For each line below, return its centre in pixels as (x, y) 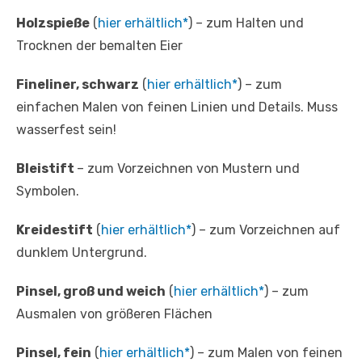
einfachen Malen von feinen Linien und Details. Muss (177, 107)
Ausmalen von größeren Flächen (114, 314)
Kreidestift (55, 230)
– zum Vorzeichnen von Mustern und (188, 169)
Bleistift (46, 169)
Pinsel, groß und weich (91, 292)
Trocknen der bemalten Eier (99, 46)
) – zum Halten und (246, 23)
